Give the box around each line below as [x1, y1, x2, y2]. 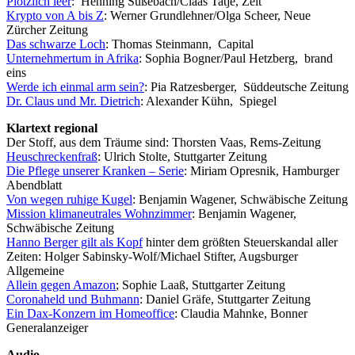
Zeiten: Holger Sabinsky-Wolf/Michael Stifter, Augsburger [6, 249, 298, 263]
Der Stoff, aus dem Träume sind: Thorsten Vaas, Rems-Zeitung [6, 135, 321, 149]
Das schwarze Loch [6, 36, 105, 51]
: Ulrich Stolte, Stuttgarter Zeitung [97, 149, 267, 163]
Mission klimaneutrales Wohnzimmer [6, 206, 192, 220]
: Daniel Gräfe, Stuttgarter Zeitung [139, 292, 311, 306]
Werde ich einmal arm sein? [6, 79, 144, 94]
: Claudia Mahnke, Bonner [174, 306, 307, 320]
